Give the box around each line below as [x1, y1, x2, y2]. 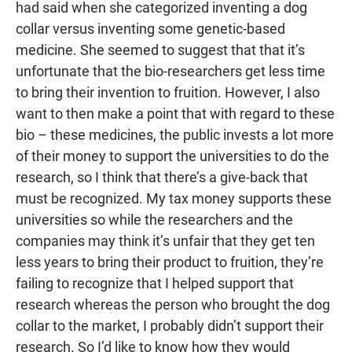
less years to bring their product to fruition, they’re [16, 254, 324, 270]
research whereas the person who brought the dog [16, 296, 330, 313]
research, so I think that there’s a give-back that [16, 169, 308, 185]
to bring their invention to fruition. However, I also [16, 84, 320, 101]
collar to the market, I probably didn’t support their [16, 317, 324, 334]
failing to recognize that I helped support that [16, 275, 294, 291]
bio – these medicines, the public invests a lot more [16, 126, 334, 143]
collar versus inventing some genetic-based [16, 20, 285, 37]
